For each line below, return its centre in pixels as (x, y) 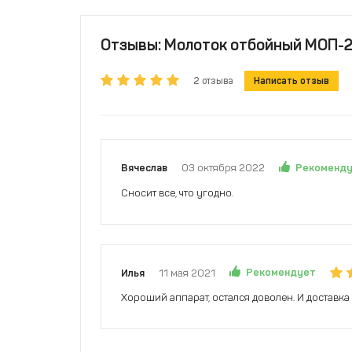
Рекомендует (281, 273)
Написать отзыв (291, 81)
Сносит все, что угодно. (177, 192)
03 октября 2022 (223, 168)
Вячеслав (144, 168)
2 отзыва (213, 81)
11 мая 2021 (187, 273)
